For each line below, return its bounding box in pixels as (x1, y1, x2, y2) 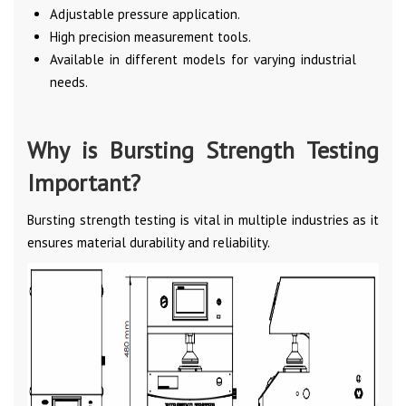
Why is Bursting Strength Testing (27, 134, 379, 165)
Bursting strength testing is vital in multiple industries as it (27, 210, 379, 228)
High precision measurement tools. (50, 27, 251, 45)
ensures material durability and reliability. (27, 233, 270, 251)
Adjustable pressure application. (50, 5, 240, 23)
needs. (50, 72, 88, 91)
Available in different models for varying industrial (50, 50, 356, 68)
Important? (27, 167, 140, 198)
